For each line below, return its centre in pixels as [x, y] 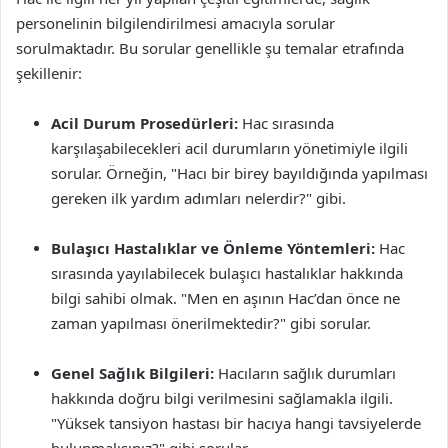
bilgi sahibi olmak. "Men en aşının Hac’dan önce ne [225, 298]
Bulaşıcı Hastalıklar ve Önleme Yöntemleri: [213, 248]
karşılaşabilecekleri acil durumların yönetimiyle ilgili [229, 148]
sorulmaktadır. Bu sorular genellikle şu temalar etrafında [210, 48]
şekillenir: [49, 73]
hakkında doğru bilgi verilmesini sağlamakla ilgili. [222, 398]
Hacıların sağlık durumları [305, 373]
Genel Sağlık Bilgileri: [132, 373]
